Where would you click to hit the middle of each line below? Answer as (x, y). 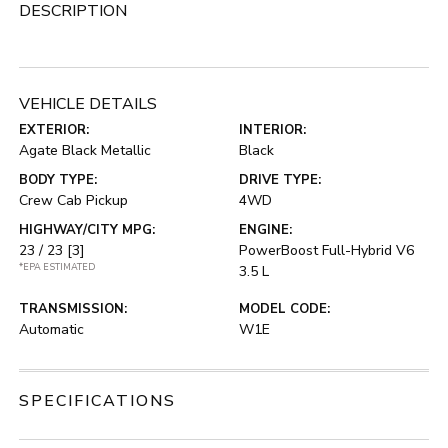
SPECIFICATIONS (98, 401)
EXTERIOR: (54, 130)
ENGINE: (265, 230)
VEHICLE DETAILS (88, 104)
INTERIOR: (272, 130)
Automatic (52, 330)
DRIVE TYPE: (280, 180)
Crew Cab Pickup (74, 201)
